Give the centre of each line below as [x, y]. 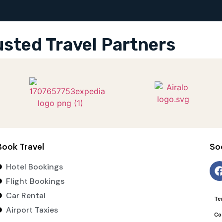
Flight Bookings [35, 181]
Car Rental [26, 195]
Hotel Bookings [34, 166]
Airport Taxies [32, 210]
